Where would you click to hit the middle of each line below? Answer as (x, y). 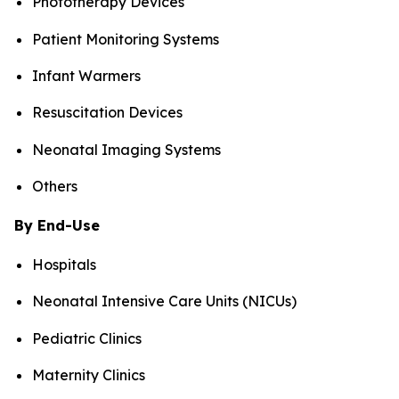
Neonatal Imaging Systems (126, 149)
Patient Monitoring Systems (126, 39)
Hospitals (64, 265)
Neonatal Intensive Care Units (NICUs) (164, 301)
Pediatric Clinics (87, 338)
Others (55, 187)
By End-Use (57, 226)
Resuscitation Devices (107, 113)
